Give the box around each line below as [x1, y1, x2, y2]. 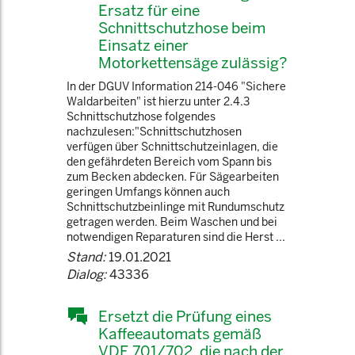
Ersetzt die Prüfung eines [98, 307, 272, 326]
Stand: [67, 249, 105, 265]
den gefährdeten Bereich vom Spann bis [67, 155, 272, 169]
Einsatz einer [98, 36, 189, 55]
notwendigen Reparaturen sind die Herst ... [67, 230, 285, 244]
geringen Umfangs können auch [67, 185, 230, 199]
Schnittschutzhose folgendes [67, 109, 216, 124]
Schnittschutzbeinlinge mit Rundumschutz [67, 200, 284, 214]
